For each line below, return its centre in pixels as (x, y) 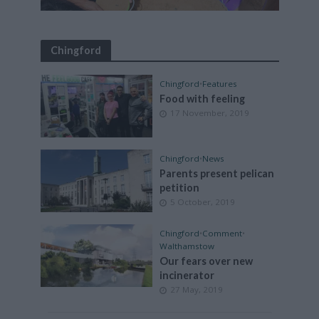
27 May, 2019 (197, 289)
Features (220, 84)
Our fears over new (206, 261)
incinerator (187, 275)
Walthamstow (187, 246)
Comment (222, 233)
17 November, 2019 (210, 113)
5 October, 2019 (203, 202)
